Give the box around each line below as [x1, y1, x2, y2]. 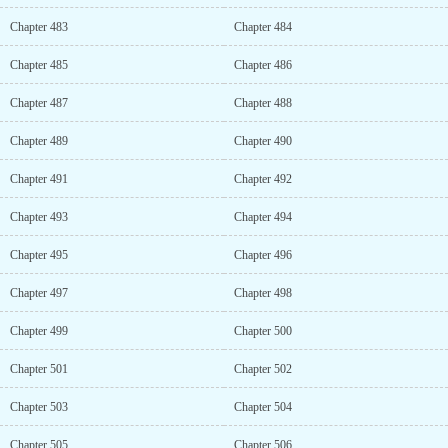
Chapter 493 [10, 210, 68, 224]
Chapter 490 [234, 134, 292, 148]
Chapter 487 [10, 96, 68, 110]
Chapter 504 [234, 400, 292, 414]
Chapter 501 [10, 362, 68, 376]
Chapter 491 [10, 172, 68, 186]
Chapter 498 [234, 286, 292, 300]
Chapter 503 [10, 400, 68, 414]
